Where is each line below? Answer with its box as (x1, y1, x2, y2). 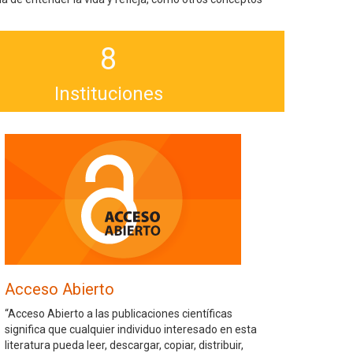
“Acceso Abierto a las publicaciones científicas (5, 307, 232, 320)
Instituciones (54, 82, 163, 105)
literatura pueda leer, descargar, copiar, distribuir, (5, 338, 243, 351)
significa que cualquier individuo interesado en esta (5, 322, 257, 336)
